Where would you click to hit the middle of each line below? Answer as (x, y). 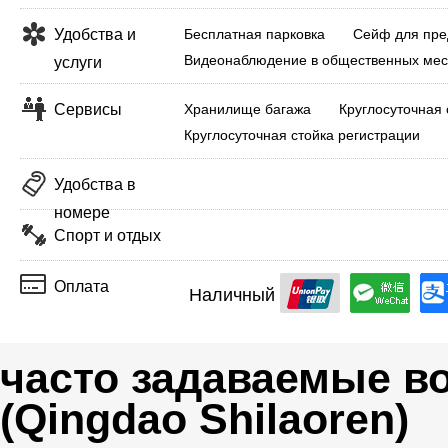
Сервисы (88, 109)
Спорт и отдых (107, 235)
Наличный (232, 295)
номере (82, 212)
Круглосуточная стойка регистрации (302, 135)
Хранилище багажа (247, 109)
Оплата (81, 286)
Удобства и (95, 34)
